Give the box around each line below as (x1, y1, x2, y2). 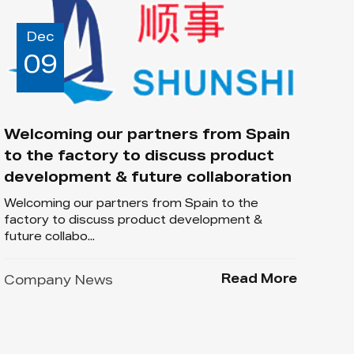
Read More (220, 273, 297, 287)
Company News (3, 275, 113, 288)
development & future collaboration (3, 171, 292, 186)
